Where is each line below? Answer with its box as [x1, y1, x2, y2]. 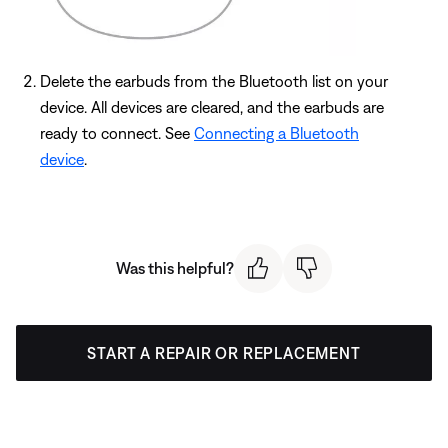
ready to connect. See [40, 124, 194, 143]
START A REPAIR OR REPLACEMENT [87, 343, 361, 362]
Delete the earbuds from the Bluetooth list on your [40, 72, 388, 91]
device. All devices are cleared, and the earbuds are [40, 98, 384, 117]
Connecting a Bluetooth [194, 124, 359, 143]
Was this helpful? [116, 259, 234, 278]
